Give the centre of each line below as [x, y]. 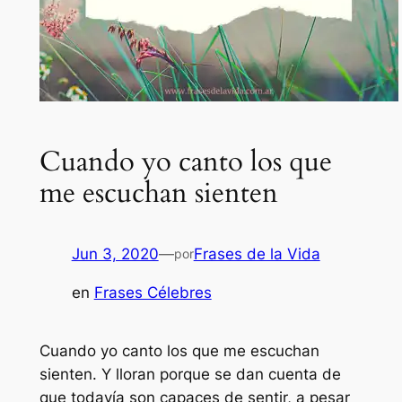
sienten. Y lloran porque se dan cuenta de [190, 375]
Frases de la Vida [257, 254]
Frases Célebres [153, 293]
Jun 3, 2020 [115, 254]
